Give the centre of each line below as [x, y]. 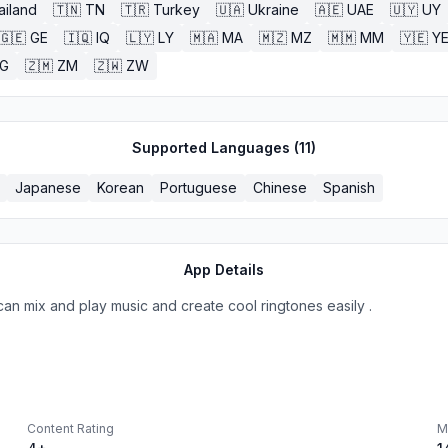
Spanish [349, 187]
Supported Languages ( [216, 147]
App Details [224, 269]
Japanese [48, 187]
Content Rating [70, 428]
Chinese [280, 187]
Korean [120, 187]
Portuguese [198, 187]
